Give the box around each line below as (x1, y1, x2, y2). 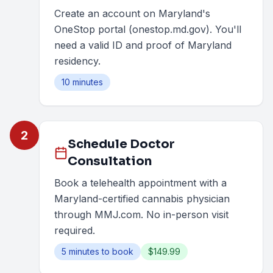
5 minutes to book (62, 246, 133, 257)
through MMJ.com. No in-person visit (54, 208, 229, 221)
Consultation (68, 154, 152, 169)
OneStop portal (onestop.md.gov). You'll (54, 23, 241, 35)
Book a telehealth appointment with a (54, 177, 227, 189)
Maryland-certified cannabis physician (54, 193, 230, 205)
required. (54, 224, 95, 236)
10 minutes (62, 77, 103, 87)
